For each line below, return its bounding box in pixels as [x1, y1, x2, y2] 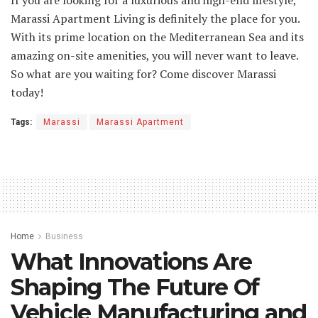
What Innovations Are [11, 247, 252, 275]
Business [45, 231, 83, 241]
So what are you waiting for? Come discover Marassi [11, 65, 276, 82]
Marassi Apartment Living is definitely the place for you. [11, 10, 300, 26]
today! [11, 84, 43, 100]
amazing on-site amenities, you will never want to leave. [11, 47, 298, 63]
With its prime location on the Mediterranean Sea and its [11, 28, 304, 45]
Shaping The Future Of [11, 273, 260, 301]
